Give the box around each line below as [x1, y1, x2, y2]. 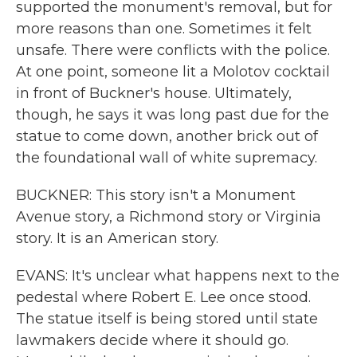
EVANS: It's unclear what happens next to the [16, 267, 339, 284]
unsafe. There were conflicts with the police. [16, 41, 330, 59]
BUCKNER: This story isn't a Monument [16, 186, 296, 204]
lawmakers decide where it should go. [16, 331, 288, 349]
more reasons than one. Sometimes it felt [16, 20, 312, 37]
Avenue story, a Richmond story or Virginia [16, 208, 321, 226]
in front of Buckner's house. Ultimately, [16, 84, 292, 102]
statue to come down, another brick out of [16, 127, 318, 145]
